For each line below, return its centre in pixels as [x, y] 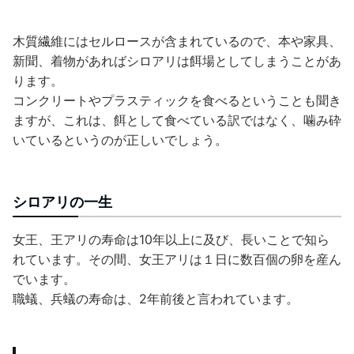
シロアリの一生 [62, 202]
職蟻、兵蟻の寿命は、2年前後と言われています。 [156, 299]
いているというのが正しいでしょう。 [120, 140]
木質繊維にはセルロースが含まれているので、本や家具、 [177, 41]
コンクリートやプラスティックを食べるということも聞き [177, 101]
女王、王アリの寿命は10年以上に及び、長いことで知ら [171, 240]
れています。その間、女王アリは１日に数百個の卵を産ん [177, 260]
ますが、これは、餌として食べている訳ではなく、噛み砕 [177, 121]
